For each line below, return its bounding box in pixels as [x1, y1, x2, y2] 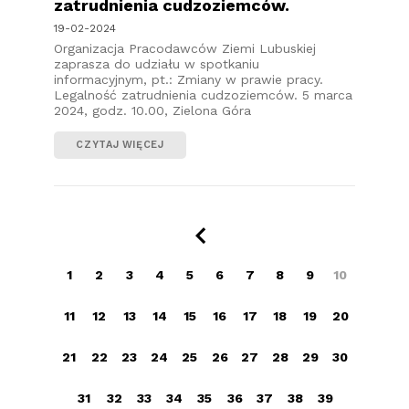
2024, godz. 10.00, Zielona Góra [54, 103, 251, 119]
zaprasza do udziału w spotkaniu [54, 57, 259, 72]
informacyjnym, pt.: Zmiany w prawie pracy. [54, 72, 323, 88]
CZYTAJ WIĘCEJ [76, 139, 164, 152]
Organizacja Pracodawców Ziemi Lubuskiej [54, 41, 316, 57]
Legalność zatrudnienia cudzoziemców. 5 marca [54, 88, 352, 103]
